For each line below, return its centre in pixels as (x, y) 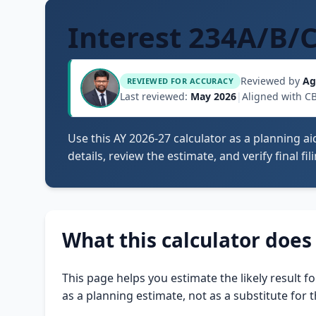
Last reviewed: (155, 96)
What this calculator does (187, 240)
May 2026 (213, 96)
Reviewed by (272, 81)
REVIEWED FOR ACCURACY (181, 80)
